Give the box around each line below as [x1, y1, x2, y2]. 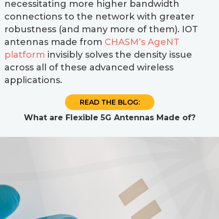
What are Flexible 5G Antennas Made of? [23, 112, 196, 122]
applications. [4, 75, 62, 86]
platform [4, 49, 45, 60]
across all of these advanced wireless [4, 62, 174, 73]
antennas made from [4, 37, 105, 47]
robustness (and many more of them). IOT [4, 24, 198, 35]
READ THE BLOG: [79, 98, 140, 107]
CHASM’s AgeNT [104, 37, 179, 47]
